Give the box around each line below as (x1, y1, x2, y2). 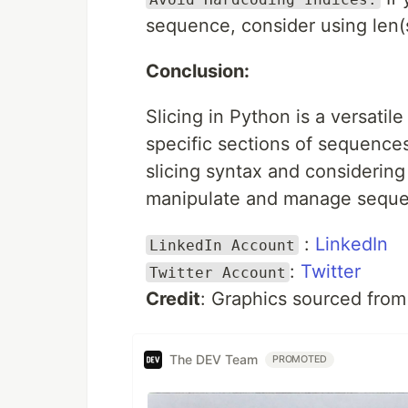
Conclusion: (146, 59, 250, 82)
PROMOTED (272, 352, 328, 365)
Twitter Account (149, 263, 286, 281)
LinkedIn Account (149, 236, 295, 254)
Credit (146, 287, 200, 310)
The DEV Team (169, 352, 258, 368)
